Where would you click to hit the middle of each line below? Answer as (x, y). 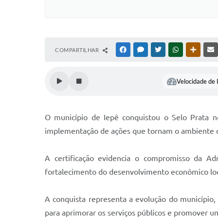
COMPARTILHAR (78, 50)
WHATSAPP (195, 50)
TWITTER (174, 50)
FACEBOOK (142, 50)
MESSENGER (161, 50)
